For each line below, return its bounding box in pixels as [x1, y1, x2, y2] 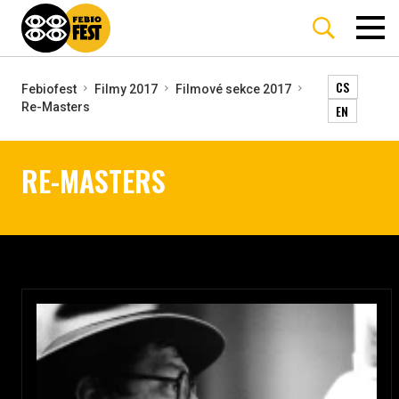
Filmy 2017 [94, 81, 158, 96]
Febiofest [21, 81, 77, 96]
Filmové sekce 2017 [175, 81, 291, 96]
